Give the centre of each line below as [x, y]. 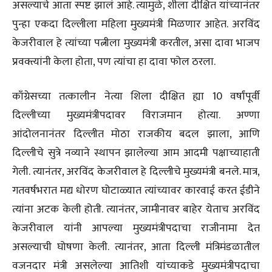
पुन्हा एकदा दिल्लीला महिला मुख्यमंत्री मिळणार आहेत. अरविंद [136, 25]
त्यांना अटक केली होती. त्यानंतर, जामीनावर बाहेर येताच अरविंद [136, 210]
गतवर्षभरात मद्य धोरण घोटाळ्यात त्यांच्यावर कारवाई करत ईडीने [136, 191]
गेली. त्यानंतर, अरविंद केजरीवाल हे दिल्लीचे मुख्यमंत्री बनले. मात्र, [136, 172]
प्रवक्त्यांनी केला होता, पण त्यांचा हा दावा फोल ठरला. [114, 62]
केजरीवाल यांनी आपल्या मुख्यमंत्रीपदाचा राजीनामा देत [136, 229]
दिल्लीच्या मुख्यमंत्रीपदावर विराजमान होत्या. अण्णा [136, 116]
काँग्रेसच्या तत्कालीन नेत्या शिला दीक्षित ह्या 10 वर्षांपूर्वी [136, 97]
